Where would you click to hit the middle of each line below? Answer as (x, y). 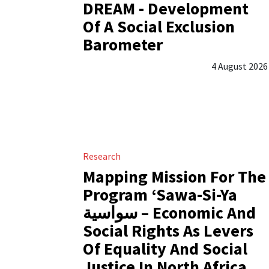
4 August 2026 (239, 66)
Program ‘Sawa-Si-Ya (160, 195)
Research (102, 156)
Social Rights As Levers (168, 231)
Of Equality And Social (165, 249)
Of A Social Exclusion (159, 27)
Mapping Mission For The (174, 177)
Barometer (123, 45)
